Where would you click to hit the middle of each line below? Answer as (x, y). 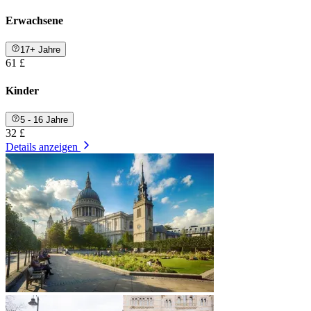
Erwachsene (34, 20)
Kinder (22, 90)
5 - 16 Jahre (44, 120)
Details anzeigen (42, 147)
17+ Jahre (41, 50)
